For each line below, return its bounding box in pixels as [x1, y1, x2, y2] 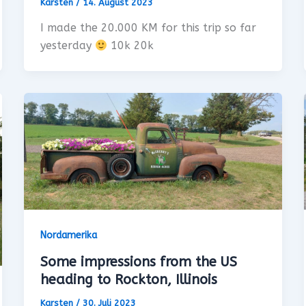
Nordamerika [40, 229, 97, 242]
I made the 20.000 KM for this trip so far [40, 21, 256, 35]
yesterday [40, 39, 95, 53]
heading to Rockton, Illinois [40, 272, 217, 288]
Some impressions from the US [40, 254, 237, 270]
